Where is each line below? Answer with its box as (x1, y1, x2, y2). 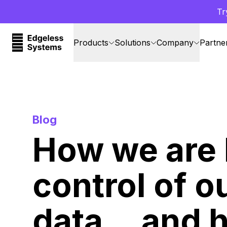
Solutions (114, 37, 150, 48)
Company (156, 37, 194, 48)
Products (73, 37, 108, 48)
